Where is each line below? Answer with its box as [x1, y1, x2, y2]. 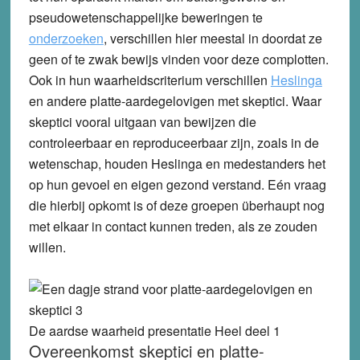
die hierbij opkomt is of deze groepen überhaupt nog [28, 195, 325, 215]
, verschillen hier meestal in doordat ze [103, 28, 322, 47]
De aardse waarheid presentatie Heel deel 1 [28, 321, 280, 340]
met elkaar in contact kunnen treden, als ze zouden [28, 216, 317, 235]
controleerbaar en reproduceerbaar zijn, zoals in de [28, 133, 319, 152]
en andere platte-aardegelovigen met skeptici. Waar [28, 91, 321, 110]
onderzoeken [28, 28, 104, 47]
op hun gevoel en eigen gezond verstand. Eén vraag [28, 174, 326, 194]
